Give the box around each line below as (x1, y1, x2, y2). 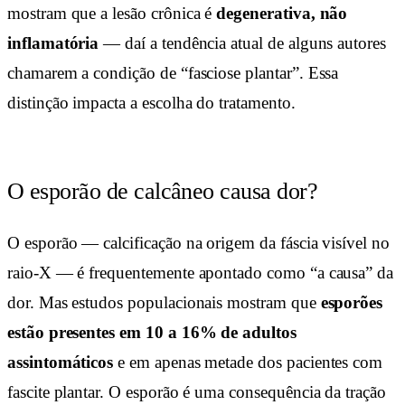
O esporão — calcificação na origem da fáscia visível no (7, 233, 390, 253)
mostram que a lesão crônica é (7, 4, 217, 24)
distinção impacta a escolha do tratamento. (7, 93, 296, 113)
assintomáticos (7, 353, 114, 372)
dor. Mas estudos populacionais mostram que (7, 293, 321, 313)
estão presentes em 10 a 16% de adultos (7, 323, 297, 343)
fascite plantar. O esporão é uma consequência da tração (7, 382, 386, 402)
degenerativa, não (216, 4, 348, 24)
